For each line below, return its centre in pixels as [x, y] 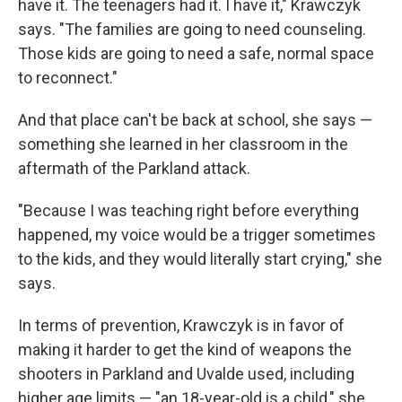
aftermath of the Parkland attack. [134, 169]
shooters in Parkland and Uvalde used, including [186, 374]
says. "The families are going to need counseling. [192, 30]
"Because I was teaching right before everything [188, 211]
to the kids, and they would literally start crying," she [200, 259]
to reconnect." [68, 78]
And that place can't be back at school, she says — [195, 120]
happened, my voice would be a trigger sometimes [197, 235]
